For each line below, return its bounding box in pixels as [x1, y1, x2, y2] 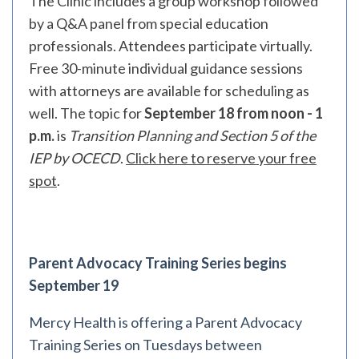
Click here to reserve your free [126, 149, 317, 167]
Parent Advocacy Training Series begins [29, 254, 287, 272]
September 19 [29, 276, 119, 294]
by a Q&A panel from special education [29, 14, 268, 32]
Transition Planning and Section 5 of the [69, 127, 316, 144]
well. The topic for [29, 104, 144, 122]
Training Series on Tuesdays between [29, 336, 262, 353]
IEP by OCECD [29, 149, 120, 167]
